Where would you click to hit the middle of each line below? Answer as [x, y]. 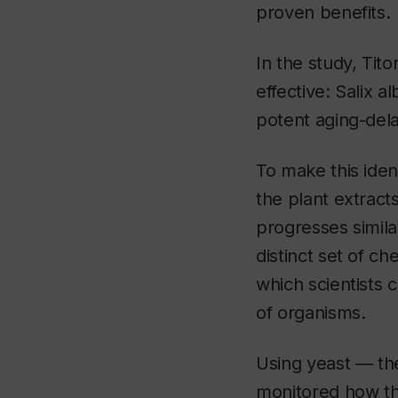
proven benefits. [323, 13]
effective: [296, 92]
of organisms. [311, 313]
